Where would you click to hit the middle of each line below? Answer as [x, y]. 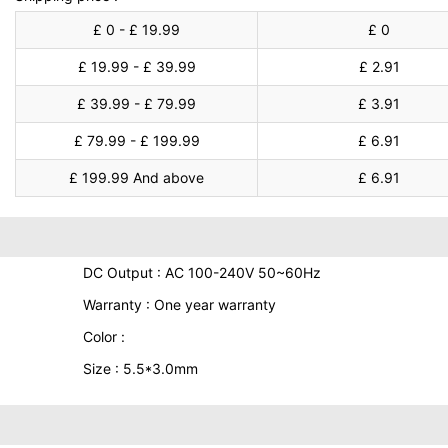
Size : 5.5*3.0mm [140, 368]
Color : [103, 336]
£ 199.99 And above [137, 177]
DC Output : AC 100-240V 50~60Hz [201, 272]
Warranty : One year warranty [179, 304]
